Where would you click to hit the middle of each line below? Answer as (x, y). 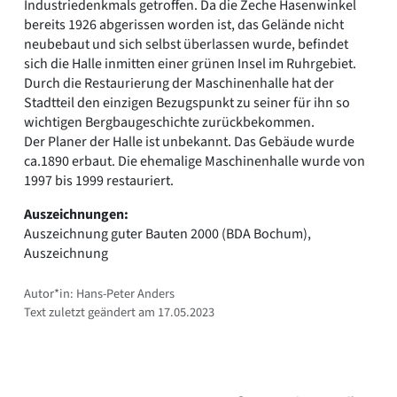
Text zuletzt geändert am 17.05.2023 (119, 312)
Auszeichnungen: (76, 214)
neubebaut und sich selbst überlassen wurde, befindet (186, 44)
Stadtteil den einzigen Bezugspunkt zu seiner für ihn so (187, 102)
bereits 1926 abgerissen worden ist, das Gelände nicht (184, 24)
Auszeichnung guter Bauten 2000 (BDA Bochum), (167, 234)
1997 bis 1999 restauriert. (99, 180)
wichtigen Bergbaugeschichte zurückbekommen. (169, 122)
